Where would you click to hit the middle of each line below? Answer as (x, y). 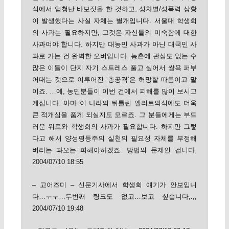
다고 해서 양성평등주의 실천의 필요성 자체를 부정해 (114, 139)
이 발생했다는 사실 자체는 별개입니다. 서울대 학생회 (114, 21)
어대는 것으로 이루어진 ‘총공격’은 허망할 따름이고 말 (114, 80)
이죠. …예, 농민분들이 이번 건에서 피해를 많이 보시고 (114, 91)
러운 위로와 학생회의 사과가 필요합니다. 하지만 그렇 (114, 127)
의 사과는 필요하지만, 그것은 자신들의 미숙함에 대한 (114, 33)
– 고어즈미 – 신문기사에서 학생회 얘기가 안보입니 (114, 185)
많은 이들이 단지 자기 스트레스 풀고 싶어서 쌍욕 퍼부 (114, 68)
